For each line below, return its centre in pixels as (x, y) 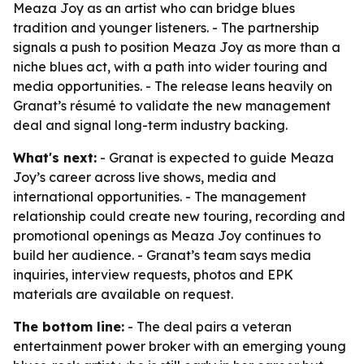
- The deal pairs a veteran (208, 327)
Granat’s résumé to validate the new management (172, 106)
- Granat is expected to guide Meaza (215, 158)
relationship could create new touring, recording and (179, 216)
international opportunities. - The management (160, 197)
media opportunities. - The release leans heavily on (173, 86)
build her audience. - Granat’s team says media (162, 255)
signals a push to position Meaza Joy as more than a (177, 47)
